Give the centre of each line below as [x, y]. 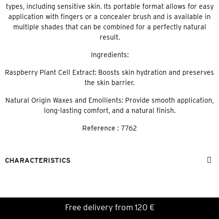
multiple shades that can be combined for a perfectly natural [109, 27]
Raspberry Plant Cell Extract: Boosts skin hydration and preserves [109, 72]
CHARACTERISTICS [38, 160]
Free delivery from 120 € [109, 207]
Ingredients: [109, 55]
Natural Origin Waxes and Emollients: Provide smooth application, [109, 100]
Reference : [101, 128]
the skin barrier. [109, 82]
